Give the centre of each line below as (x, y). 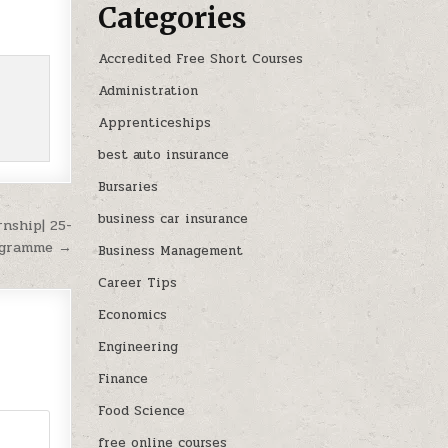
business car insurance (173, 218)
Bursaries (128, 186)
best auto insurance (164, 154)
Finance (123, 378)
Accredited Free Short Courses (201, 58)
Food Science (142, 410)
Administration (148, 90)
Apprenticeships (155, 122)
